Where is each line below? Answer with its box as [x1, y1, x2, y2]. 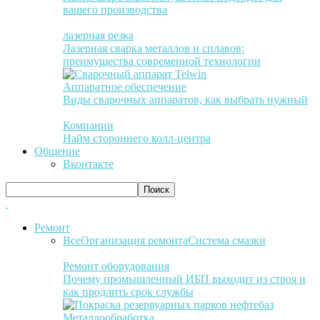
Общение [34, 145, 80, 157]
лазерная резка [63, 29, 134, 41]
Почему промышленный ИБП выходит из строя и [63, 273, 306, 285]
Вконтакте [63, 158, 114, 170]
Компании [63, 119, 114, 131]
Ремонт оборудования [63, 260, 169, 272]
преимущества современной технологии [63, 55, 261, 67]
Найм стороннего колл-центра [63, 132, 211, 144]
